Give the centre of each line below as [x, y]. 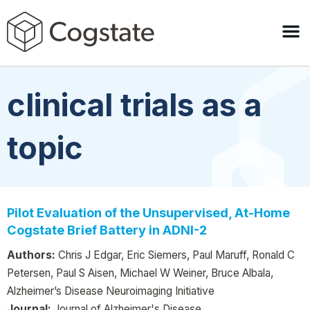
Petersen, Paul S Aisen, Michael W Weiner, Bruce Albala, [140, 273]
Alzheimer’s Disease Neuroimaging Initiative [111, 291]
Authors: [31, 255]
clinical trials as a [134, 105]
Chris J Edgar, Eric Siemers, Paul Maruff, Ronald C [175, 255]
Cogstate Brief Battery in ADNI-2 [107, 230]
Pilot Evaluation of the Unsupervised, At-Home [148, 212]
